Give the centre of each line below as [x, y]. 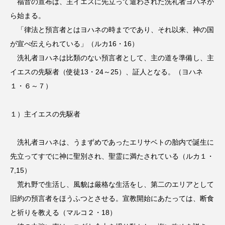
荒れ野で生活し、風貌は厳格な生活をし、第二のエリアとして [112, 185]
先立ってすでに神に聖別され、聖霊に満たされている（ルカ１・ [112, 156]
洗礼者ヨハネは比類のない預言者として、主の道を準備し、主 [112, 58]
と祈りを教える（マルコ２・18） [63, 213]
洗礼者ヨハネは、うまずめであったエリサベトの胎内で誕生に [112, 142]
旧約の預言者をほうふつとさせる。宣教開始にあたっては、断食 [112, 199]
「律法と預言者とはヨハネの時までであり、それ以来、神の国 [112, 30]
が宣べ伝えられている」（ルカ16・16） [74, 44]
